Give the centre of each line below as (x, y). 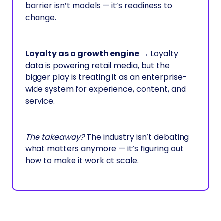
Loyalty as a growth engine (83, 54)
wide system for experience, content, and (106, 89)
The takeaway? (55, 137)
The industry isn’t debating (137, 137)
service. (40, 101)
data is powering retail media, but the (97, 65)
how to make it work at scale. (82, 161)
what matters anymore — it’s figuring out (104, 149)
